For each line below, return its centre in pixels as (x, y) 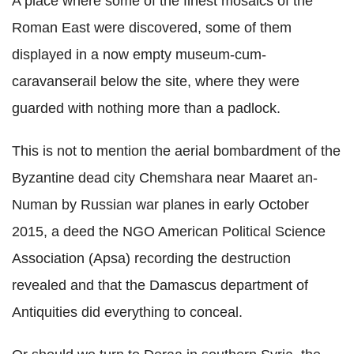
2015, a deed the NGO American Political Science (169, 232)
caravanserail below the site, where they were (156, 82)
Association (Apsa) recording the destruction (151, 259)
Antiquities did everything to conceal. (127, 313)
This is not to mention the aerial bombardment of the (176, 151)
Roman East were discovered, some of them (152, 28)
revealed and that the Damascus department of (160, 286)
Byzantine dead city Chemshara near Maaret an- (165, 178)
